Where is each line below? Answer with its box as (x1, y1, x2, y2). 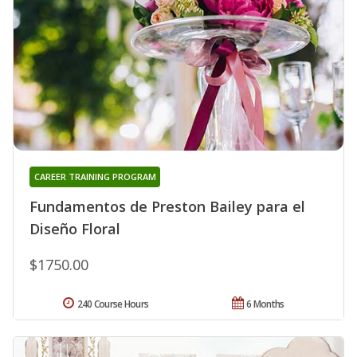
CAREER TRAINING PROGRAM (33, 170, 156, 182)
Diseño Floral (29, 218, 120, 238)
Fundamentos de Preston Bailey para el (29, 196, 305, 216)
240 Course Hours (76, 296, 149, 311)
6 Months (246, 296, 284, 311)
